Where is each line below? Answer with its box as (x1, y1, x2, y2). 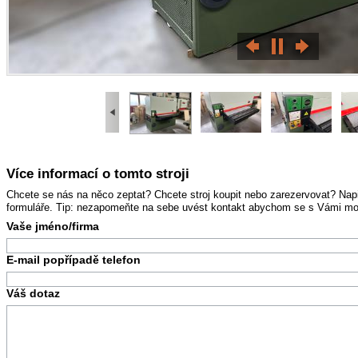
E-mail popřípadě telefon (6, 253, 141, 266)
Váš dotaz (6, 286, 60, 300)
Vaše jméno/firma (6, 219, 99, 233)
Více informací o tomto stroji (6, 166, 189, 182)
